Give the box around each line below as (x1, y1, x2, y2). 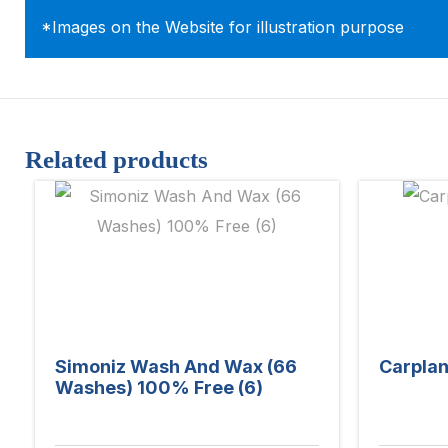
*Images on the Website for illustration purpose (41, 17, 404, 37)
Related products (25, 146, 208, 173)
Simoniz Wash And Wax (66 (55, 356, 297, 378)
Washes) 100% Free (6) (55, 377, 263, 399)
